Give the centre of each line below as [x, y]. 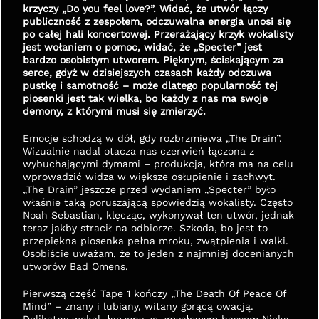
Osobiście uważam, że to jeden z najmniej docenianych [158, 253]
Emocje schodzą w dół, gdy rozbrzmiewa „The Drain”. [152, 138]
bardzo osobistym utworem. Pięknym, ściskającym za [153, 60]
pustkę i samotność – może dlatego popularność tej [150, 85]
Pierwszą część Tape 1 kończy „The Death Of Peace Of [155, 293]
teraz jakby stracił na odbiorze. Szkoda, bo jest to [145, 228]
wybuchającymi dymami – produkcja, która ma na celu [158, 164]
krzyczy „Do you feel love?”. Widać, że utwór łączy [145, 9]
